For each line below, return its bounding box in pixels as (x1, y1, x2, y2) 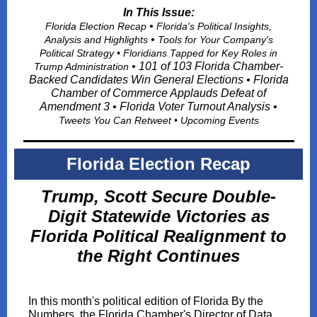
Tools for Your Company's (157, 34, 273, 45)
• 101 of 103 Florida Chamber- (132, 60, 283, 72)
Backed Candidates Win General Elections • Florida (28, 74, 289, 86)
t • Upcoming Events (168, 115, 259, 126)
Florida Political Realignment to (30, 226, 287, 246)
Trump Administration (34, 61, 132, 72)
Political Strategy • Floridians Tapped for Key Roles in (40, 47, 277, 59)
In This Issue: (122, 6, 195, 18)
